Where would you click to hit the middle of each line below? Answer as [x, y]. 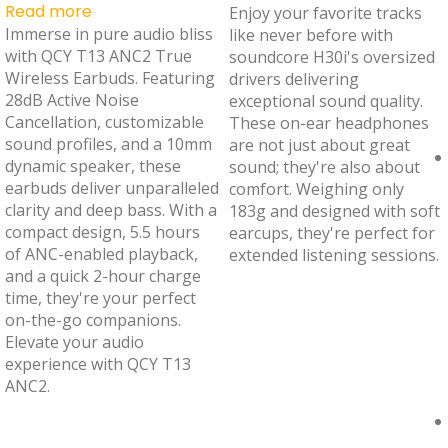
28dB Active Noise [72, 99]
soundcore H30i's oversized [332, 56]
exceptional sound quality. [326, 100]
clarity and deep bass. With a [111, 209]
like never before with [311, 34]
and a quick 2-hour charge [103, 275]
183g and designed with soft [334, 210]
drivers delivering [294, 78]
